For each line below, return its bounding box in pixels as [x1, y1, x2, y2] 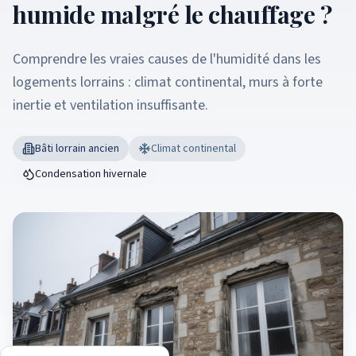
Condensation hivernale [35, 166, 147, 182]
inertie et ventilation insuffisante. [13, 95, 208, 115]
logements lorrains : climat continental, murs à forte [13, 72, 323, 92]
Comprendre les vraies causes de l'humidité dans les [13, 49, 321, 69]
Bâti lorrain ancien [35, 141, 119, 157]
